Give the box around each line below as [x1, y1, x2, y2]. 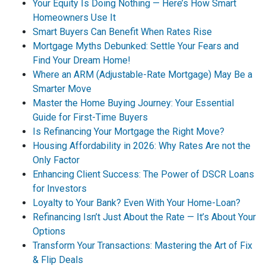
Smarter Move [33, 83, 91, 94]
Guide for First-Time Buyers [33, 111, 148, 123]
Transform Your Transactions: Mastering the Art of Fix [33, 239, 252, 251]
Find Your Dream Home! [33, 54, 131, 66]
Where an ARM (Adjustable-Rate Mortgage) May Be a [33, 68, 252, 80]
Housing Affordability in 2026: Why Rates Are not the [33, 140, 251, 151]
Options [33, 225, 65, 237]
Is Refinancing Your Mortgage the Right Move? [33, 125, 224, 137]
